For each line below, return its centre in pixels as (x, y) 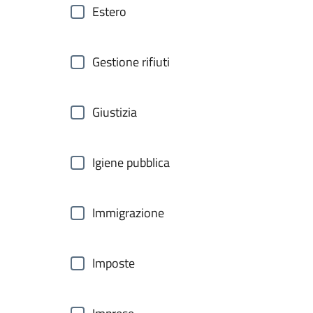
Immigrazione (128, 213)
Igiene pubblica (131, 162)
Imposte (114, 263)
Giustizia (115, 112)
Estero (109, 12)
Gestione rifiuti (131, 62)
